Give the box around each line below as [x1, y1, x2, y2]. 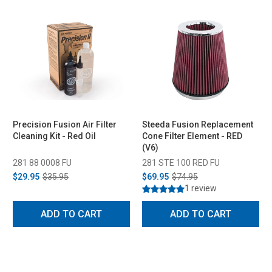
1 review [185, 183, 217, 193]
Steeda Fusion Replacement [142, 119, 253, 129]
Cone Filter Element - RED [142, 131, 242, 141]
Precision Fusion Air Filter [13, 119, 117, 129]
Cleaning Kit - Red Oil [13, 131, 96, 141]
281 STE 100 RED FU [142, 157, 220, 168]
